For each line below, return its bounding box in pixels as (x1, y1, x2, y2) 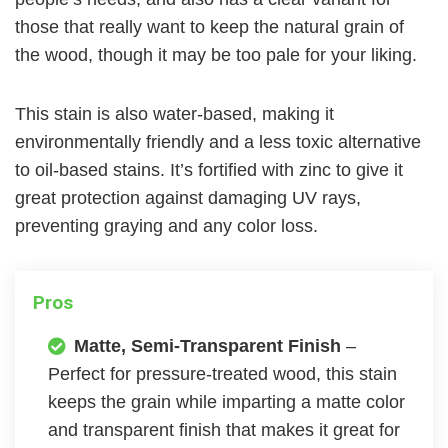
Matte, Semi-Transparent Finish (74, 336, 346, 357)
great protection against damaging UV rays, (15, 188, 361, 209)
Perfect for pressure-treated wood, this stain (48, 364, 397, 385)
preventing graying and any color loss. (15, 216, 323, 237)
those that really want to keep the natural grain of (15, 17, 404, 38)
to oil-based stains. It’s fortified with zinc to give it (15, 160, 403, 181)
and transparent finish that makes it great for (48, 420, 400, 441)
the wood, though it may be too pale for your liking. (15, 45, 422, 66)
